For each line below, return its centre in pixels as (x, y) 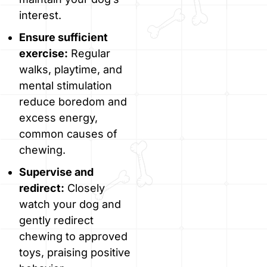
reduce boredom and (73, 102)
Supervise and (56, 172)
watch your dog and (70, 204)
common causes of (68, 134)
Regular (89, 54)
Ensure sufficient (63, 38)
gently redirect (56, 221)
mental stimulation (66, 86)
